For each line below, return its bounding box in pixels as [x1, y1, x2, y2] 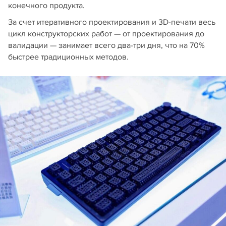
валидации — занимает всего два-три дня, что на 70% [8, 40, 205, 50]
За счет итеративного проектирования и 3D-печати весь [8, 17, 215, 27]
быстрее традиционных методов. [8, 51, 129, 62]
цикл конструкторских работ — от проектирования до [8, 28, 204, 39]
